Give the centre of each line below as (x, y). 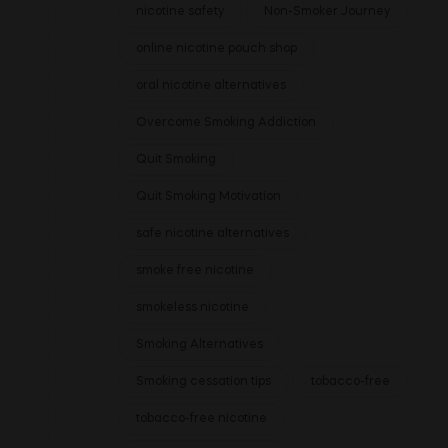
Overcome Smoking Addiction (226, 123)
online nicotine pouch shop (216, 49)
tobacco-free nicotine (201, 419)
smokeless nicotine (192, 308)
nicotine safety (180, 12)
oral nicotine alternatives (211, 86)
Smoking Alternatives (199, 345)
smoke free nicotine (195, 271)
